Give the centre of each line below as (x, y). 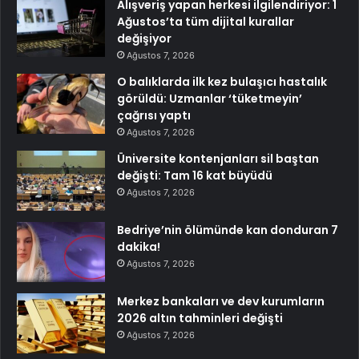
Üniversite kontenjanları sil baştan (218, 158)
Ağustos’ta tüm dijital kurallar (206, 21)
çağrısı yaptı (154, 115)
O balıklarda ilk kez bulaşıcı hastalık (222, 81)
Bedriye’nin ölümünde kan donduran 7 (228, 230)
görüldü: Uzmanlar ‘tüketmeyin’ (210, 98)
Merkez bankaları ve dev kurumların (221, 301)
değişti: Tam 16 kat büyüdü (195, 175)
